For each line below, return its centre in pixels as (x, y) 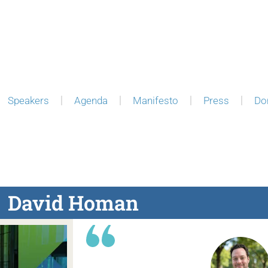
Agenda (91, 101)
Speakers (28, 101)
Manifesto (155, 101)
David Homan (73, 203)
